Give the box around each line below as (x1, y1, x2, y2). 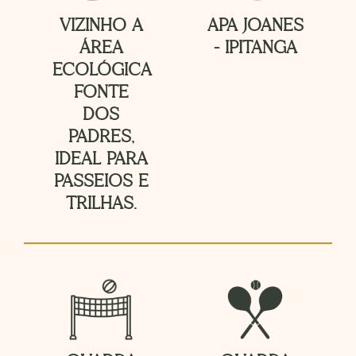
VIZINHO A (59, 15, 143, 36)
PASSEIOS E (53, 171, 149, 192)
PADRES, (68, 126, 134, 147)
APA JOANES (207, 15, 304, 36)
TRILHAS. (65, 193, 137, 214)
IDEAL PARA (54, 149, 148, 169)
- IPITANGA (213, 37, 297, 58)
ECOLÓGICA (52, 60, 153, 80)
